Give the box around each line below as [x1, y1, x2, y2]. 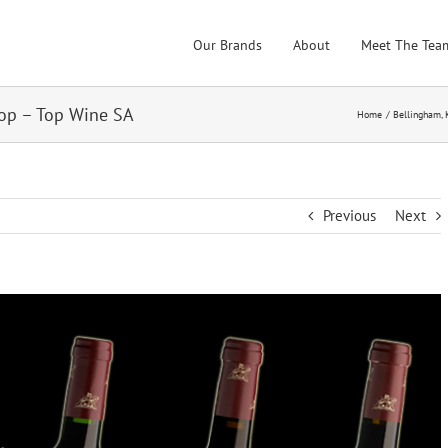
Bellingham [393, 108, 442, 121]
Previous [323, 206, 376, 225]
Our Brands [193, 35, 262, 54]
